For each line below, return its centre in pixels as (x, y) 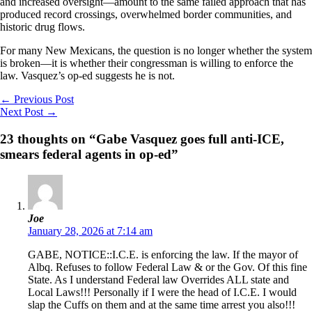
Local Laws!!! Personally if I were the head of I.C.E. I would (162, 292)
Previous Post (42, 99)
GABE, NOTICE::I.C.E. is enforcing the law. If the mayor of (163, 255)
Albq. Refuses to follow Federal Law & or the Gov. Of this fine (167, 267)
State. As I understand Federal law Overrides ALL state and (158, 280)
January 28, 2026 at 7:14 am (90, 231)
